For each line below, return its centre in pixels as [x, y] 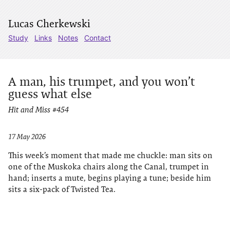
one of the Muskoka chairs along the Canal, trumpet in [109, 167]
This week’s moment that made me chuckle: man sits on [110, 155]
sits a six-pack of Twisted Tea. [62, 189]
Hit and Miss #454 [39, 110]
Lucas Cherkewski [49, 24]
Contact [98, 38]
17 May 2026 [27, 137]
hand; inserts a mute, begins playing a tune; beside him [110, 178]
